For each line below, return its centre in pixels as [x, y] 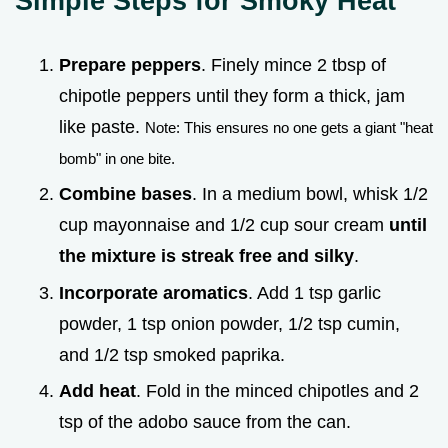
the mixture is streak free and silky [206, 256]
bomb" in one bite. [117, 158]
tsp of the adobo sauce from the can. [205, 422]
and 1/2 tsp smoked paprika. [172, 354]
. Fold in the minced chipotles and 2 [277, 391]
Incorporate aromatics [153, 292]
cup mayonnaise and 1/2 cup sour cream [224, 225]
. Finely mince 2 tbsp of [293, 64]
